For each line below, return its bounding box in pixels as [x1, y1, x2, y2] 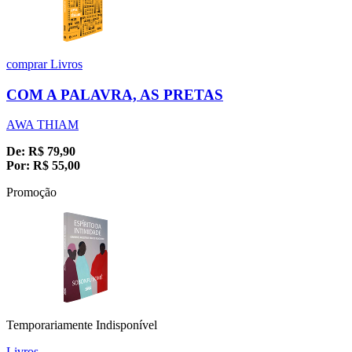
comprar [6, 57, 50, 71]
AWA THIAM [6, 118, 79, 132]
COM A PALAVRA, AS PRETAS [6, 86, 223, 103]
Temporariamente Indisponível [6, 318, 157, 332]
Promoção [6, 185, 57, 200]
